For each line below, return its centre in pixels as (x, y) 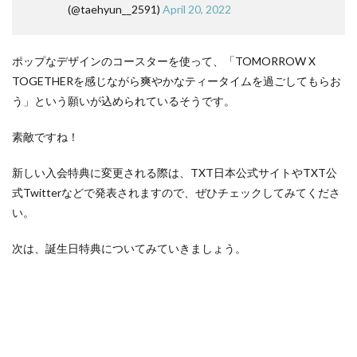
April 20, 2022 (197, 9)
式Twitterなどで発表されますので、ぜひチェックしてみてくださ (176, 192)
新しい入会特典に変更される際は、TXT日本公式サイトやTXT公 (175, 173)
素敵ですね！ (45, 137)
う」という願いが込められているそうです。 (124, 101)
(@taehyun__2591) (115, 9)
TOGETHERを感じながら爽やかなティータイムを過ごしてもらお (177, 81)
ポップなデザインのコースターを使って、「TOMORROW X (164, 61)
